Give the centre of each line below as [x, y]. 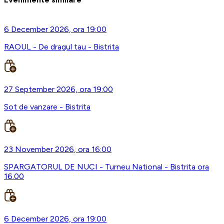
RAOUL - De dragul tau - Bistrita [61, 47]
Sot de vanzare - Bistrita [47, 107]
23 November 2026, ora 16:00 [58, 149]
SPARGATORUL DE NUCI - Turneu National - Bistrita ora [106, 167]
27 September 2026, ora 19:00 [58, 89]
